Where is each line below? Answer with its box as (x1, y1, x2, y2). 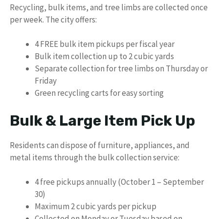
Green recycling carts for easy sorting (35, 88, 164, 98)
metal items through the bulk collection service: (10, 152, 179, 163)
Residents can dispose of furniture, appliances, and (10, 139, 190, 151)
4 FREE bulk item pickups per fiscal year (35, 39, 175, 49)
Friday (35, 75, 57, 86)
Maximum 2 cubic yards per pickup (35, 201, 156, 212)
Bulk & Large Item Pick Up (10, 111, 195, 130)
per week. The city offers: (10, 14, 97, 25)
